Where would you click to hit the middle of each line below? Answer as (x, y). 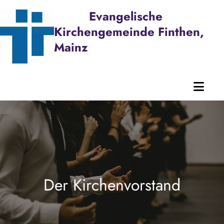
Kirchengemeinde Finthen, (129, 32)
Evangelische (126, 16)
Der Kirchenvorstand (112, 185)
